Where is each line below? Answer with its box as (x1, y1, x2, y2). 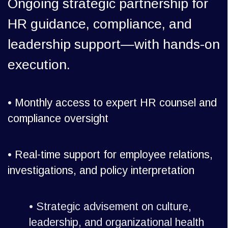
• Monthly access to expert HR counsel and (8, 97, 217, 109)
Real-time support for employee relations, (15, 149, 213, 161)
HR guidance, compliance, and (8, 16, 192, 32)
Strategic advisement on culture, (30, 201, 186, 213)
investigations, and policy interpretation (8, 164, 194, 177)
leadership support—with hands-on (8, 37, 220, 52)
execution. (8, 57, 70, 73)
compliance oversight (8, 112, 108, 125)
